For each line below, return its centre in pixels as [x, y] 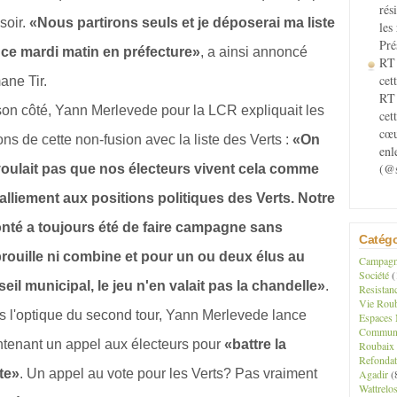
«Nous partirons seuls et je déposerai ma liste [182, 23]
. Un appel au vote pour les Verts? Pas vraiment [168, 374]
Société [374, 275]
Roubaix [377, 346]
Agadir [374, 374]
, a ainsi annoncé [254, 52]
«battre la [255, 344]
